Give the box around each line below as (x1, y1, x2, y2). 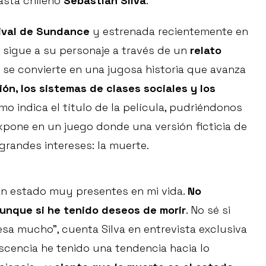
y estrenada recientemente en (90, 24, 248, 39)
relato (190, 43, 221, 58)
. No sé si (186, 203, 230, 217)
